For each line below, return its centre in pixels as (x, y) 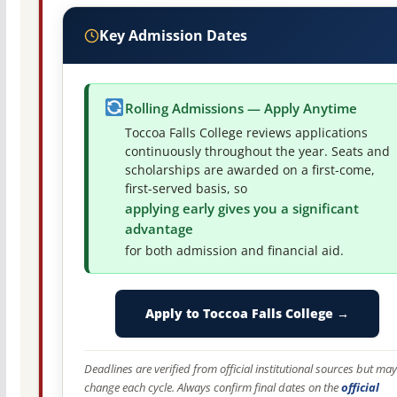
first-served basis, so (186, 189)
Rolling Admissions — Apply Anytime (241, 109)
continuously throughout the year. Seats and (257, 152)
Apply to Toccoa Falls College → (248, 314)
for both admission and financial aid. (234, 251)
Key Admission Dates (173, 36)
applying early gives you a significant (241, 209)
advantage (159, 230)
